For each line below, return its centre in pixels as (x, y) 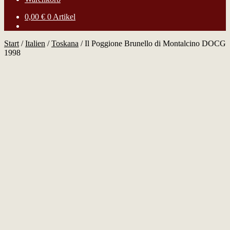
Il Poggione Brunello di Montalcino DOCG (155, 43)
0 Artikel (61, 17)
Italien (35, 43)
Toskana (65, 43)
